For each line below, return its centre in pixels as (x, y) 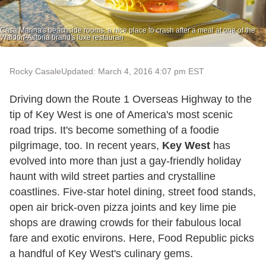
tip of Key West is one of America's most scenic (121, 114)
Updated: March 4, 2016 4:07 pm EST (133, 71)
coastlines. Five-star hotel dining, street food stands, (133, 191)
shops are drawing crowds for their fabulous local (125, 222)
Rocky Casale (35, 71)
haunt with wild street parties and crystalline (113, 176)
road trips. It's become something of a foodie (114, 130)
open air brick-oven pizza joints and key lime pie (123, 207)
